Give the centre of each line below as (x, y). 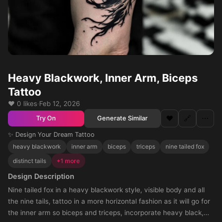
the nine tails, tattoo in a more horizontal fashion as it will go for (109, 201)
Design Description (41, 176)
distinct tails (30, 161)
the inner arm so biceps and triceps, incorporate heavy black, (106, 212)
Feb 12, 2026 (59, 104)
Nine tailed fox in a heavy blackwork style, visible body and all (106, 190)
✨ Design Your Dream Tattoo (51, 134)
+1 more (68, 161)
